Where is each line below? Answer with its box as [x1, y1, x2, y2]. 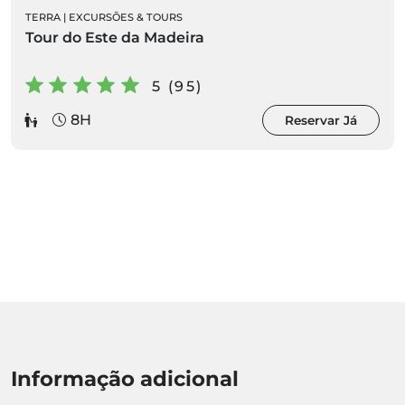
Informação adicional [11, 365, 239, 391]
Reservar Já [285, 112, 357, 127]
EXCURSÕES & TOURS [69, 10, 183, 24]
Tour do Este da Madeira [25, 28, 204, 46]
